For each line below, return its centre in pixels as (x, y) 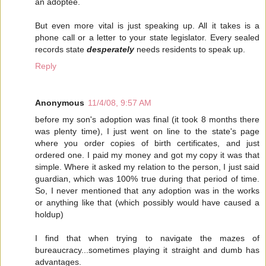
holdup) (49, 215)
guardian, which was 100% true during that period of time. (147, 179)
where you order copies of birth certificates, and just (147, 143)
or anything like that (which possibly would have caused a (147, 203)
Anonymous (60, 103)
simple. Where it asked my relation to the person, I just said (147, 167)
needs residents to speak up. (190, 50)
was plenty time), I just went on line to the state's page (147, 132)
